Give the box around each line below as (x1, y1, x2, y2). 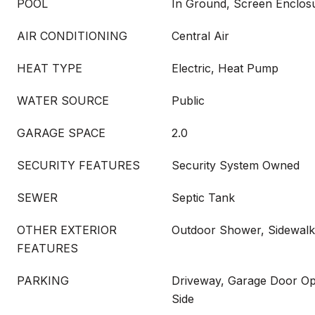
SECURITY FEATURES (17, 158, 140, 172)
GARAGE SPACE (17, 126, 105, 140)
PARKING (17, 274, 69, 288)
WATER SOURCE (17, 94, 109, 108)
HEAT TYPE (17, 61, 82, 75)
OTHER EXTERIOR (17, 223, 117, 237)
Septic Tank (172, 191, 235, 205)
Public (172, 94, 205, 108)
